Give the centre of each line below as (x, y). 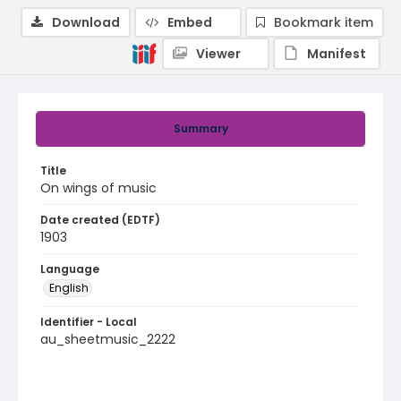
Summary (200, 128)
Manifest (337, 54)
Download (86, 22)
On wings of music (98, 188)
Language (70, 269)
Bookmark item (324, 22)
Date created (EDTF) (100, 220)
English (69, 288)
